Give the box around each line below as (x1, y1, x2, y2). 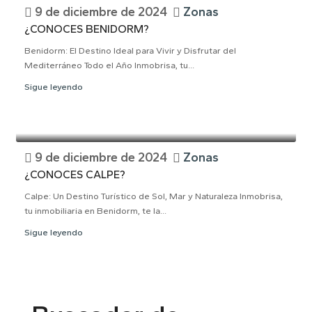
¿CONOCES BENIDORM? (24, 22, 149, 36)
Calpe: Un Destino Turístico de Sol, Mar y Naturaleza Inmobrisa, (24, 191, 283, 201)
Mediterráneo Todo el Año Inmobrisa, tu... (24, 60, 194, 70)
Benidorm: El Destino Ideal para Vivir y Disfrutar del (24, 45, 236, 56)
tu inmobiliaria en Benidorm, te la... (24, 205, 166, 216)
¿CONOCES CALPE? (24, 168, 125, 181)
